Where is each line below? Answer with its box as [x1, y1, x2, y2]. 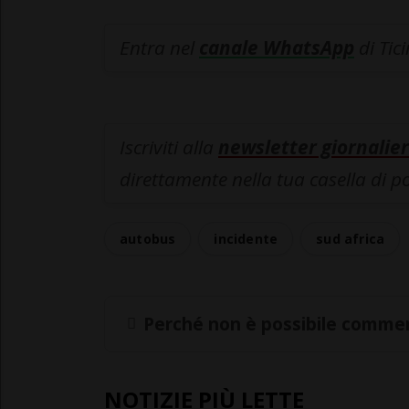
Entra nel [120, 35, 199, 61]
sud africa [316, 230, 385, 248]
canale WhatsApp [199, 35, 354, 61]
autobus [120, 230, 176, 248]
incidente [214, 230, 278, 248]
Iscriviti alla [120, 134, 218, 161]
